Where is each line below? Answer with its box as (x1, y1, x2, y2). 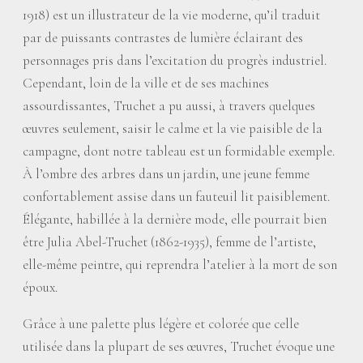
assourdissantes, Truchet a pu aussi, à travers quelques (23, 97, 315, 114)
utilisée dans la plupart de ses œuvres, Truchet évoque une (23, 338, 335, 355)
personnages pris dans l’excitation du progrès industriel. (23, 52, 327, 69)
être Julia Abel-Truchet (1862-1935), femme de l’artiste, (23, 233, 316, 250)
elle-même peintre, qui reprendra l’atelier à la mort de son (23, 256, 337, 273)
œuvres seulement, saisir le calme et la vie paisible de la (23, 120, 322, 137)
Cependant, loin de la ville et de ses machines (23, 75, 269, 92)
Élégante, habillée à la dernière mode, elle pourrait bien (23, 211, 327, 228)
